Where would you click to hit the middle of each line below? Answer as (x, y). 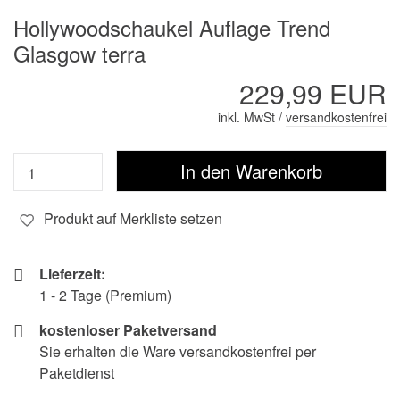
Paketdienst (77, 373)
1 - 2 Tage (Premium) (105, 296)
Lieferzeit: (72, 274)
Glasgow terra (79, 54)
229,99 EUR (313, 94)
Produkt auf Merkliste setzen (133, 219)
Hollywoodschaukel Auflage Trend (172, 28)
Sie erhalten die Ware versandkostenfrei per (178, 352)
